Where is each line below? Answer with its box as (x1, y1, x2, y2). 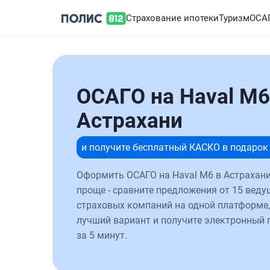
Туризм (219, 13, 250, 24)
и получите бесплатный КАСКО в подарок (81, 142, 268, 153)
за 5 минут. (77, 230, 127, 241)
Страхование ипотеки (126, 13, 219, 24)
